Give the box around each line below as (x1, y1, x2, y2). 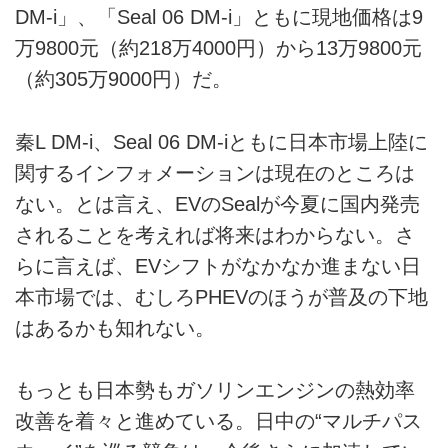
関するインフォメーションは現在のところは (15, 161, 415, 184)
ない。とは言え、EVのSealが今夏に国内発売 (15, 192, 420, 215)
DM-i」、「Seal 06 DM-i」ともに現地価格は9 (15, 6, 423, 29)
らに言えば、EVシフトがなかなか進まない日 (15, 254, 421, 277)
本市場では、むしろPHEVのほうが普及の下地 (15, 285, 428, 308)
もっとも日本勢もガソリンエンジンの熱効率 (15, 379, 415, 402)
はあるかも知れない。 (15, 316, 215, 339)
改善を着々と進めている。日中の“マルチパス (15, 410, 422, 433)
